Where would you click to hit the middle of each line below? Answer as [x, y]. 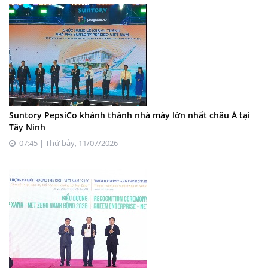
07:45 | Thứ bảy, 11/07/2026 [67, 143]
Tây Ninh [27, 127]
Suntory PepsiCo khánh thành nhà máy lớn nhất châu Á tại [130, 115]
